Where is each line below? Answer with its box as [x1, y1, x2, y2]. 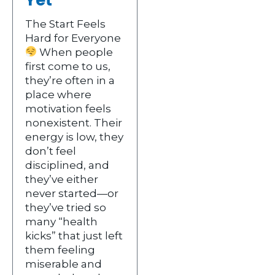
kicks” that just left [25, 229, 123, 242]
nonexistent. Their [25, 116, 122, 129]
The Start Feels [25, 17, 106, 30]
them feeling [25, 243, 95, 256]
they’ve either [25, 172, 98, 185]
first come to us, [25, 60, 110, 72]
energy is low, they [25, 130, 123, 143]
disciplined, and [25, 158, 109, 171]
